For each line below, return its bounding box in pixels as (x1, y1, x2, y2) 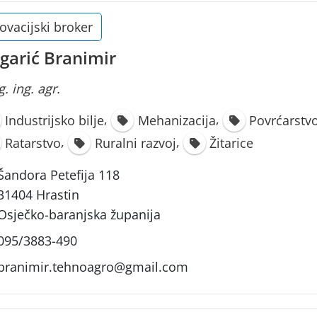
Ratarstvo (5, 134, 62, 152)
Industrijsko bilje (5, 111, 105, 129)
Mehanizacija (137, 111, 216, 129)
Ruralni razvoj (94, 134, 176, 152)
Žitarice (209, 134, 254, 152)
